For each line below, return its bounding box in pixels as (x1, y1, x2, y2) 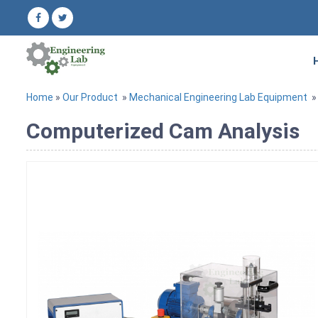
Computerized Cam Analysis (26, 118, 300, 143)
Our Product (62, 91, 118, 103)
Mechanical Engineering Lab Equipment (129, 91, 307, 103)
